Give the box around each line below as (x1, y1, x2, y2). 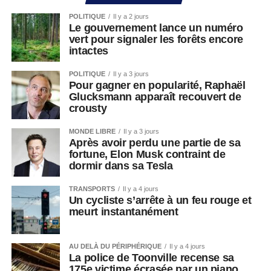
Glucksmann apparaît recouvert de (68, 91, 241, 103)
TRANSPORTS (68, 185, 115, 192)
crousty (68, 102, 109, 114)
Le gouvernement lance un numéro (68, 22, 243, 34)
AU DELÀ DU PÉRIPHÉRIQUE (68, 243, 162, 250)
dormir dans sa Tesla (68, 160, 173, 172)
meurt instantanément (68, 206, 181, 218)
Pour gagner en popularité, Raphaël (68, 79, 246, 91)
